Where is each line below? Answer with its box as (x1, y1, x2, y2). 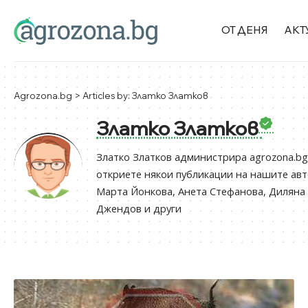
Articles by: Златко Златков (82, 90, 208, 101)
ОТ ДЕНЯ (221, 23, 268, 36)
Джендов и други (96, 201, 181, 215)
